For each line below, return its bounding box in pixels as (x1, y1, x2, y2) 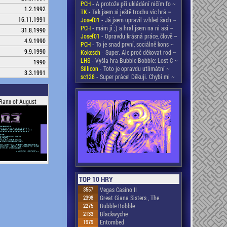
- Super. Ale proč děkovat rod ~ (100, 48, 176, 56)
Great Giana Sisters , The (100, 193, 159, 202)
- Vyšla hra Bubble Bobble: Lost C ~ (90, 56, 178, 64)
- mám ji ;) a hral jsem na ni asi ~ (91, 24, 173, 32)
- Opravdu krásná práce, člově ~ (100, 32, 177, 40)
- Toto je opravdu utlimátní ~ (98, 64, 170, 72)
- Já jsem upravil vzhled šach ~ (100, 16, 176, 24)
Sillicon (81, 64, 98, 72)
